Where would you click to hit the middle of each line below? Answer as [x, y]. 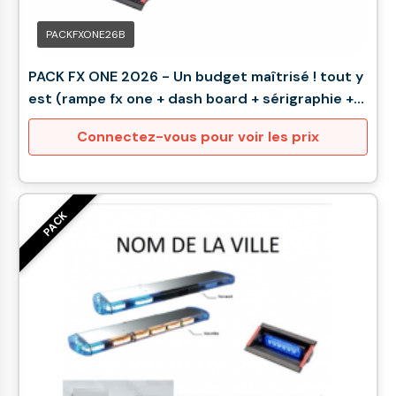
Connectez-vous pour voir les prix [198, 137]
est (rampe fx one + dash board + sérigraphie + [191, 99]
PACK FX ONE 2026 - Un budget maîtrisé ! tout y [196, 76]
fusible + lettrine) [89, 121]
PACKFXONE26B [86, 34]
